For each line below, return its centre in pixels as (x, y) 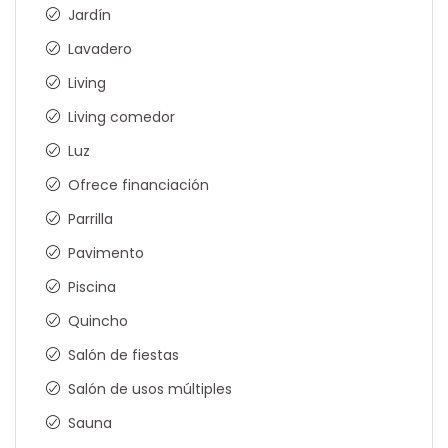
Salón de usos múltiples (150, 389)
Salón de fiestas (123, 355)
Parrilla (90, 219)
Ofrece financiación (138, 185)
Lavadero (100, 49)
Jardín (89, 15)
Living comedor (121, 117)
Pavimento (106, 253)
